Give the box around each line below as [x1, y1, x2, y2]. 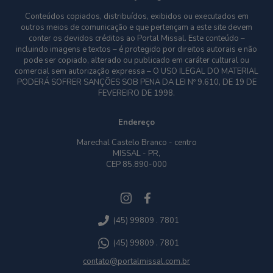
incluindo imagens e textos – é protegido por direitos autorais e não [16, 44, 257, 55]
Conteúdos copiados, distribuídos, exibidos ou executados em [24, 11, 249, 23]
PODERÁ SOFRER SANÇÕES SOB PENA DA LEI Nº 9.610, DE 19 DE [16, 77, 257, 88]
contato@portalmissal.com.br [83, 256, 190, 268]
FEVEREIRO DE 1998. [98, 88, 175, 99]
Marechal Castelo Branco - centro [76, 137, 197, 149]
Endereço [118, 117, 155, 129]
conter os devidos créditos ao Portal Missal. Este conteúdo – [28, 33, 245, 44]
